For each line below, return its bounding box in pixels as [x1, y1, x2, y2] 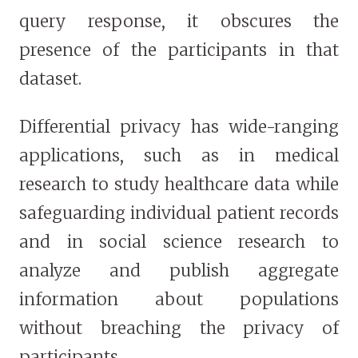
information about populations [19, 288, 339, 311]
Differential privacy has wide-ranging [19, 116, 339, 138]
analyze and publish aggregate [19, 260, 339, 282]
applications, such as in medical [19, 145, 339, 167]
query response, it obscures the [19, 10, 339, 33]
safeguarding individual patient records [19, 202, 339, 225]
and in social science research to [19, 231, 339, 253]
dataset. [19, 68, 82, 90]
